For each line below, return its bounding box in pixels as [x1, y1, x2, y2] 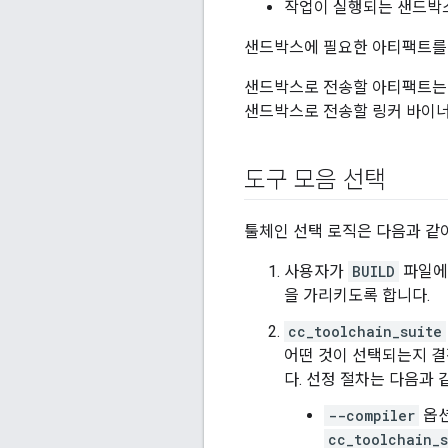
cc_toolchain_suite [288, 322, 442, 342]
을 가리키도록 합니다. [284, 286, 430, 306]
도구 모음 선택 [244, 166, 387, 195]
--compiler [328, 406, 415, 426]
